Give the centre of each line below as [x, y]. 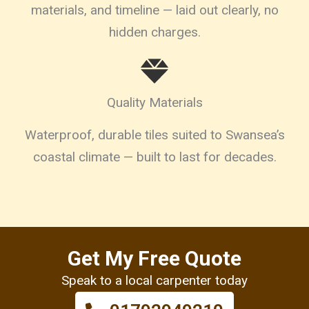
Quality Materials [154, 102]
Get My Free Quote [154, 258]
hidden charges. [154, 32]
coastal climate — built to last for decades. [154, 157]
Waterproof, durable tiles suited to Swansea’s [154, 134]
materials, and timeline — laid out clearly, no [154, 10]
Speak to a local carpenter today [154, 280]
